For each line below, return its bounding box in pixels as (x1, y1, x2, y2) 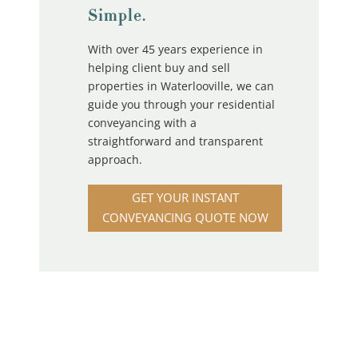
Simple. (87, 4, 146, 27)
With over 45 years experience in (87, 41, 263, 57)
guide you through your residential (87, 96, 275, 112)
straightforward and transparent (87, 133, 263, 149)
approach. (87, 151, 142, 167)
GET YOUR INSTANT (131, 189, 239, 206)
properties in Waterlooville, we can (87, 78, 274, 93)
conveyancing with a (87, 114, 197, 130)
